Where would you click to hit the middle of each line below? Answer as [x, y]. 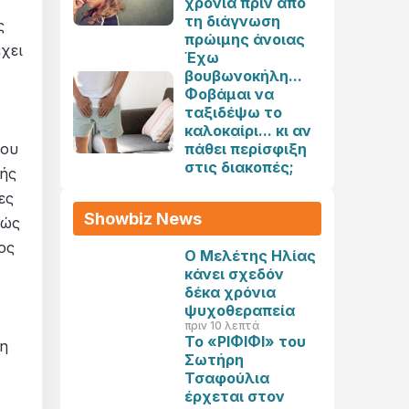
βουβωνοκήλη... [243, 76]
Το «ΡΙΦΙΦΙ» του [245, 341]
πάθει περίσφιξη [246, 149]
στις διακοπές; [239, 167]
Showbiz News [143, 219]
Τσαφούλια [227, 378]
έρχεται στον [235, 396]
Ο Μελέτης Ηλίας [250, 256]
